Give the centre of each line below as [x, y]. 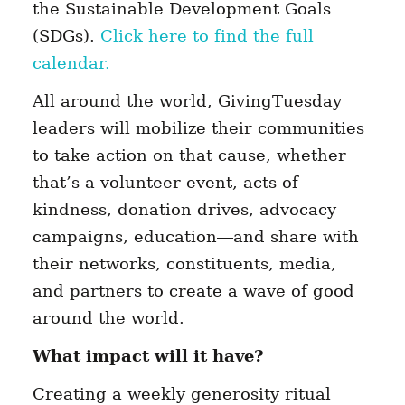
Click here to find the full [207, 36]
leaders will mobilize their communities [198, 128]
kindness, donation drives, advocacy [184, 210]
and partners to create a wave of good [193, 291]
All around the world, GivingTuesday [187, 101]
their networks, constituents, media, [184, 264]
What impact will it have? [148, 356]
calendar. [71, 63]
